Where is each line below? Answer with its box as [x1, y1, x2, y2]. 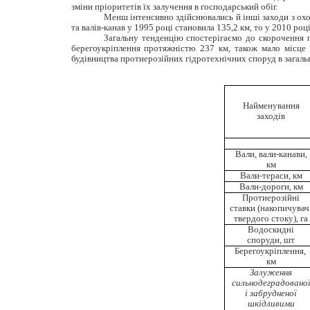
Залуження [250, 267, 292, 278]
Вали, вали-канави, [235, 149, 307, 160]
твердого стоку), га [234, 213, 308, 224]
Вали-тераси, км [239, 170, 302, 181]
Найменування [242, 100, 300, 111]
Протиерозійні [242, 192, 300, 203]
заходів [257, 111, 285, 122]
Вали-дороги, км [239, 181, 303, 192]
